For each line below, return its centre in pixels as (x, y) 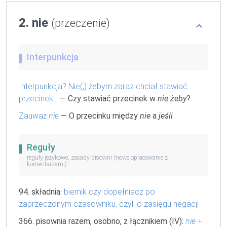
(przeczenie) (81, 23)
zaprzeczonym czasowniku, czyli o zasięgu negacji (109, 204)
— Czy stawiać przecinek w (108, 98)
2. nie (35, 23)
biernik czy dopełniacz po (109, 192)
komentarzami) (47, 164)
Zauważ (34, 116)
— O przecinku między (99, 116)
